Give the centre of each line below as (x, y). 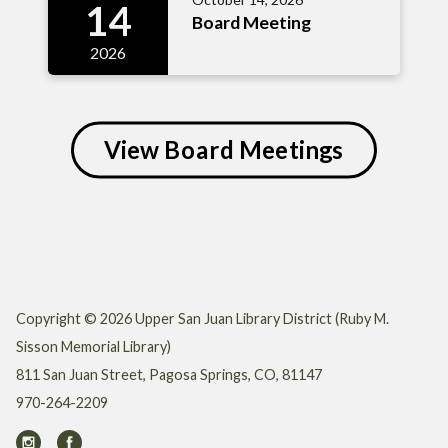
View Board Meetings (224, 149)
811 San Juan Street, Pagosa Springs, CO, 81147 (169, 374)
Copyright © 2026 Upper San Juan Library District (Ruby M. (202, 318)
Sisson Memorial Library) (93, 346)
